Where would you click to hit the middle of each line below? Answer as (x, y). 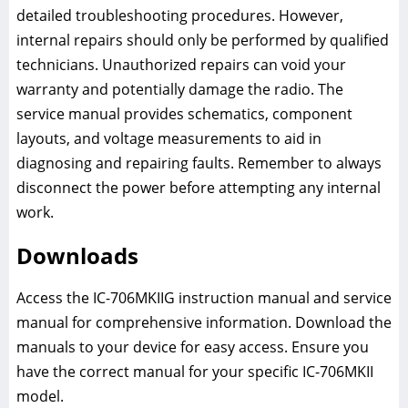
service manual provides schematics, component (184, 114)
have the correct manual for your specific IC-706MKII (195, 372)
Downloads (77, 256)
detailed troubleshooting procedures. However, (180, 16)
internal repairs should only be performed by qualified (203, 41)
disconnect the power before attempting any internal (199, 188)
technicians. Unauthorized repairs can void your (181, 65)
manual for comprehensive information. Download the (204, 323)
